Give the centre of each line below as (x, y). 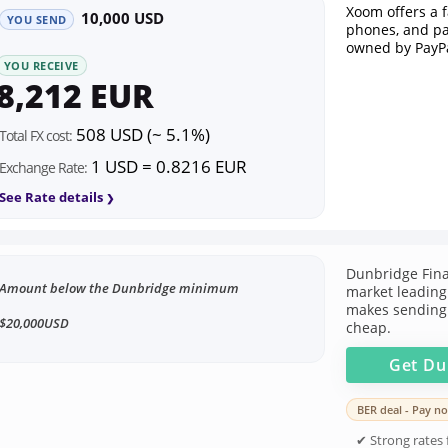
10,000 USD (123, 18)
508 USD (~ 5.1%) (141, 135)
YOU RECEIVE (41, 65)
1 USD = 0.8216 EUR (167, 167)
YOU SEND (37, 19)
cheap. (368, 327)
